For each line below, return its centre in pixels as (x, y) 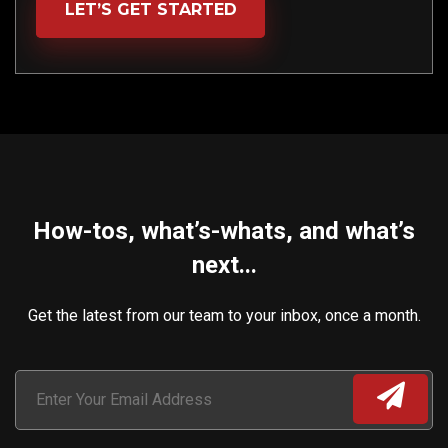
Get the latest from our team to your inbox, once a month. (224, 315)
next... (224, 264)
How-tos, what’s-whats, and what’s (224, 230)
